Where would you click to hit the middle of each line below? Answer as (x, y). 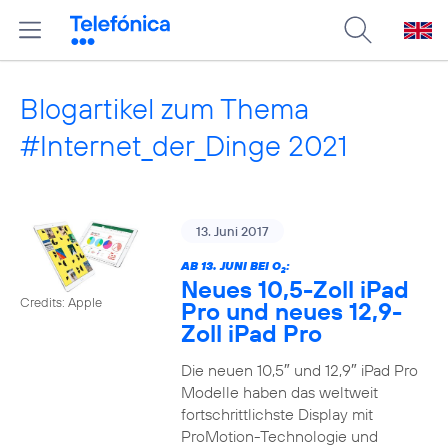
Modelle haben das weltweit (279, 392)
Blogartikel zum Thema (164, 108)
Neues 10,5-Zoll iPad (294, 289)
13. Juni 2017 (232, 231)
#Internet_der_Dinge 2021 (183, 145)
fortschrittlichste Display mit (276, 414)
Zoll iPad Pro (251, 333)
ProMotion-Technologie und (279, 436)
